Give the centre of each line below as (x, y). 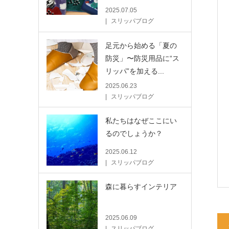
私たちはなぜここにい (141, 120)
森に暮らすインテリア (141, 186)
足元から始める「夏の (141, 45)
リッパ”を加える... (134, 71)
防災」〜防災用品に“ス (142, 58)
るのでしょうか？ (134, 133)
